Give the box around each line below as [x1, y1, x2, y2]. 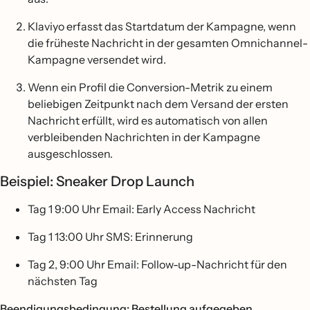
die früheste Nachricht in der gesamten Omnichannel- [28, 36, 308, 50]
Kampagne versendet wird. [28, 53, 166, 66]
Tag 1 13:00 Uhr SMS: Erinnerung [28, 230, 193, 244]
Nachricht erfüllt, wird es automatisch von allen [28, 113, 268, 127]
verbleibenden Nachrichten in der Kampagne [28, 130, 260, 144]
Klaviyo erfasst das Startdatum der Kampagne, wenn [28, 19, 296, 33]
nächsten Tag [28, 274, 98, 288]
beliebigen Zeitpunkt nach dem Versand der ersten [28, 97, 289, 111]
